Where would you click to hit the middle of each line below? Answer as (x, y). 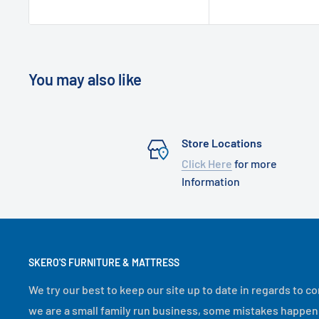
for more (254, 164)
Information (210, 182)
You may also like (85, 79)
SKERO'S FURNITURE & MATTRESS (104, 263)
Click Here (206, 164)
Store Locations (221, 143)
